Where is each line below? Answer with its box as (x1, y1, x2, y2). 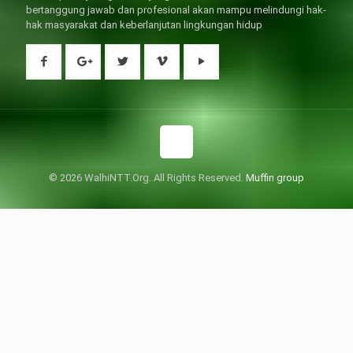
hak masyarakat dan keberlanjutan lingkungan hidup (26, 18, 262, 31)
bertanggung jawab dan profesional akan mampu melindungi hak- (26, 3, 326, 16)
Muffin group (246, 171, 304, 184)
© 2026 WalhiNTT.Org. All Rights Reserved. (49, 171, 246, 184)
